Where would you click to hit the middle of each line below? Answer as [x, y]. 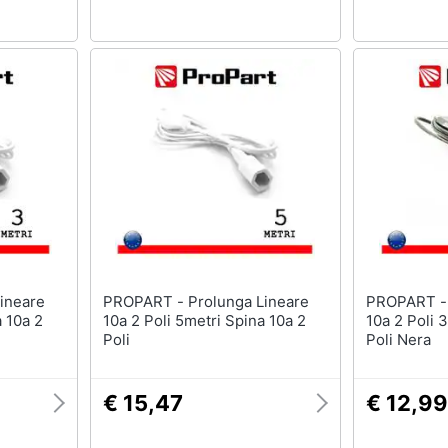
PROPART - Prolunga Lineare [145, 301]
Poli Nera [398, 339]
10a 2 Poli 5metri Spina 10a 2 [204, 320]
